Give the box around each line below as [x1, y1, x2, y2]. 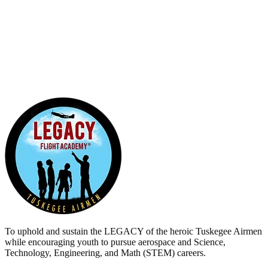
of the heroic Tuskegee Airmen [144, 226, 262, 236]
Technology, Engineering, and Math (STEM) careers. [5, 247, 206, 258]
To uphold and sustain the [5, 226, 102, 236]
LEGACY [104, 226, 144, 236]
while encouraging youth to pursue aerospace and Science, [5, 236, 226, 247]
